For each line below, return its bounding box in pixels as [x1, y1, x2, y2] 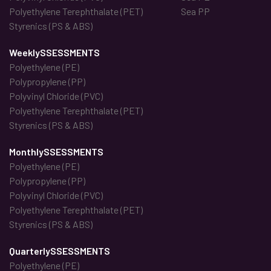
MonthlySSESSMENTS [9, 146, 103, 158]
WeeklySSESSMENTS [9, 47, 100, 59]
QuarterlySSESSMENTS [9, 245, 110, 257]
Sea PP [181, 5, 210, 18]
